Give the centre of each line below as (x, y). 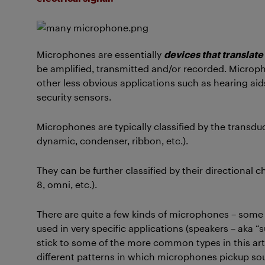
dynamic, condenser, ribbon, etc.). (114, 140)
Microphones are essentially (100, 54)
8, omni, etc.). (68, 184)
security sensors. (74, 97)
